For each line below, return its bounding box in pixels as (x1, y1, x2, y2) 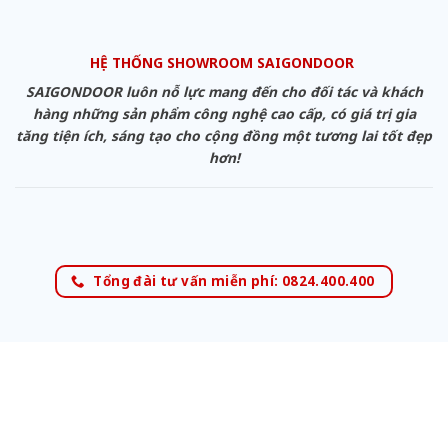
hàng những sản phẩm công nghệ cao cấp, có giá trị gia (32, 104, 416, 124)
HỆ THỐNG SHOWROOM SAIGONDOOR (90, 53, 358, 73)
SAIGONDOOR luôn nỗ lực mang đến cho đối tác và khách (25, 82, 423, 102)
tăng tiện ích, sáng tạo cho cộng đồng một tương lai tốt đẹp (16, 126, 432, 146)
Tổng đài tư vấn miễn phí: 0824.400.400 (93, 271, 375, 290)
